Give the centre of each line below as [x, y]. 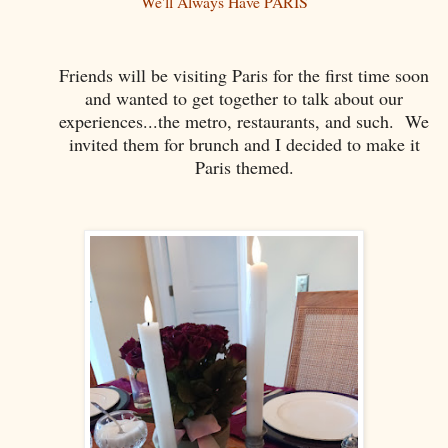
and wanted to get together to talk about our [244, 97]
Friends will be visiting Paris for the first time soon [244, 74]
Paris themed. [244, 166]
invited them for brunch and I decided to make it [244, 143]
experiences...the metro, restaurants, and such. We [244, 120]
